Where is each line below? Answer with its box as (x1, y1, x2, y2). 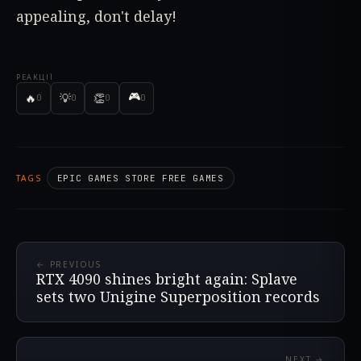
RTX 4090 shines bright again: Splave (36, 268, 297, 288)
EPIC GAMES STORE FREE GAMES (56, 172, 224, 184)
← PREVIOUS (36, 258, 102, 270)
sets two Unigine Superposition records (36, 286, 320, 306)
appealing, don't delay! (16, 6, 176, 27)
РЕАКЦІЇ (16, 71, 54, 82)
